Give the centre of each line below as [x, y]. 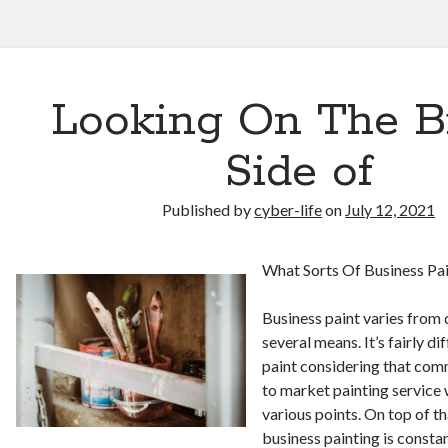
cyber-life [288, 209]
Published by [208, 209]
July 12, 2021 [390, 209]
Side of [298, 172]
